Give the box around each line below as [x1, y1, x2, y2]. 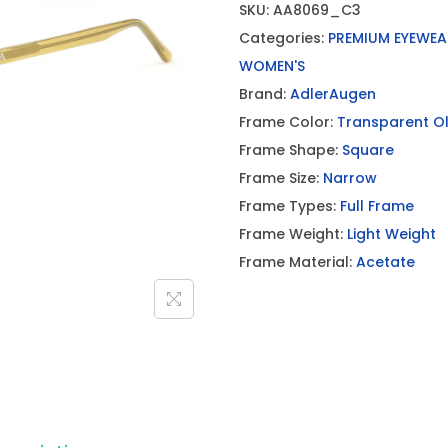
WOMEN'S [239, 56, 305, 76]
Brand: [239, 84, 290, 104]
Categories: [239, 28, 328, 48]
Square [342, 140, 394, 160]
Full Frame [340, 196, 414, 216]
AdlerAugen [290, 84, 376, 104]
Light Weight [347, 224, 436, 244]
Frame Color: [239, 112, 337, 132]
